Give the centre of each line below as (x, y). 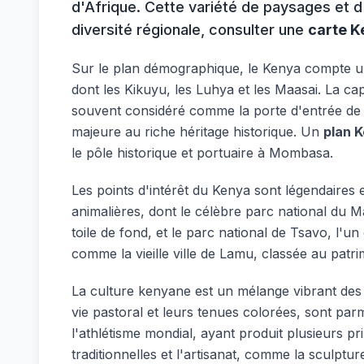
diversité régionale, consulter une (190, 30)
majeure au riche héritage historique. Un (197, 132)
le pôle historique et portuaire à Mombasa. (202, 153)
